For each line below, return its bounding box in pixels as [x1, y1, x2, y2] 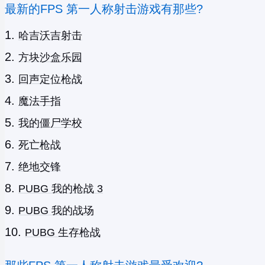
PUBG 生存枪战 [25, 227, 101, 238]
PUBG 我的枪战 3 [18, 183, 103, 195]
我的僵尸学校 [18, 117, 82, 129]
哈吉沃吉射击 [18, 30, 82, 41]
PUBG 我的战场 [18, 205, 94, 216]
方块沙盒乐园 [18, 51, 82, 63]
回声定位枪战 [18, 73, 82, 85]
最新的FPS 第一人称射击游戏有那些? [5, 2, 203, 15]
